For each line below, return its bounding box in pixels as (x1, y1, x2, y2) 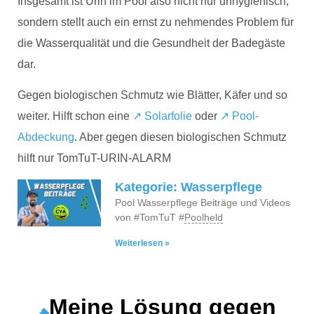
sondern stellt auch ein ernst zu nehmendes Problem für (18, 15, 294, 28)
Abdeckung (18, 131, 74, 144)
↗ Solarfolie (132, 110, 192, 123)
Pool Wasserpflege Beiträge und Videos (115, 196, 291, 208)
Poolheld (184, 211, 224, 223)
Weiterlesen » (115, 238, 170, 248)
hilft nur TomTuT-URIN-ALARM (18, 152, 171, 165)
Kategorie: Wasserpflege (115, 179, 263, 194)
